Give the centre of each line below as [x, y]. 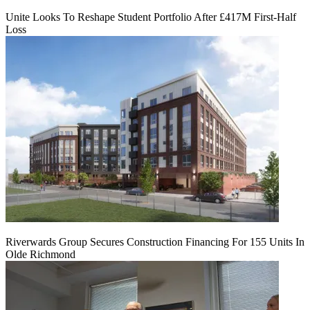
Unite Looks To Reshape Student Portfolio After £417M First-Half [151, 17]
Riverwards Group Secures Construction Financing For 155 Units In [155, 242]
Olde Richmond [40, 255]
